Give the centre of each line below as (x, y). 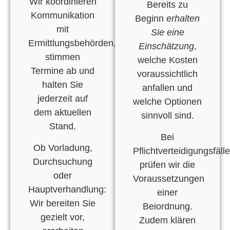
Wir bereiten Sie (63, 203)
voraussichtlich (167, 74)
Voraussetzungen (169, 178)
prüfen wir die (167, 165)
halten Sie (63, 85)
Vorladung (69, 148)
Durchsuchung (63, 161)
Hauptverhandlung (66, 189)
